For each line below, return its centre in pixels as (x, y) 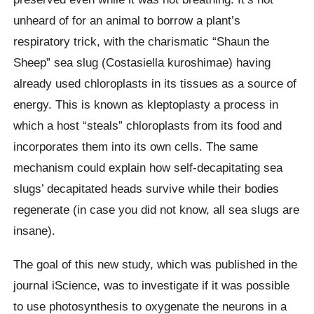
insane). (35, 231)
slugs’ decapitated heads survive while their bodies (146, 189)
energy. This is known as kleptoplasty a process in (146, 105)
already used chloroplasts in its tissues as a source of (155, 84)
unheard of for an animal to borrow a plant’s (127, 21)
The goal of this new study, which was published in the (156, 264)
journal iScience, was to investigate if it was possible (152, 285)
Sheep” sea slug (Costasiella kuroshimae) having (142, 63)
